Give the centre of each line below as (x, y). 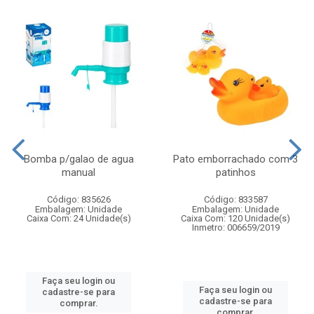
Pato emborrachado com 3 (235, 159)
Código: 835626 (78, 199)
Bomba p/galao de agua (78, 159)
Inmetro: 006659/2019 (235, 227)
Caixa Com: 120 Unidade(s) (235, 218)
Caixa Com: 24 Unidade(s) (78, 218)
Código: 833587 (235, 199)
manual (78, 172)
